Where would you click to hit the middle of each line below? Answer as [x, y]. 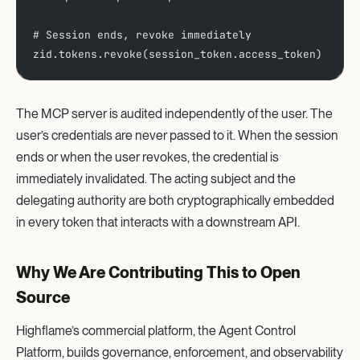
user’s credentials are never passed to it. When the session [177, 135]
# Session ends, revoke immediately [142, 35]
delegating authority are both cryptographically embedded [175, 200]
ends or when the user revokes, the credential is [147, 157]
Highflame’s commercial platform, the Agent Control [156, 330]
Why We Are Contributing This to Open [158, 272]
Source [43, 297]
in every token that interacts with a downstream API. [158, 222]
